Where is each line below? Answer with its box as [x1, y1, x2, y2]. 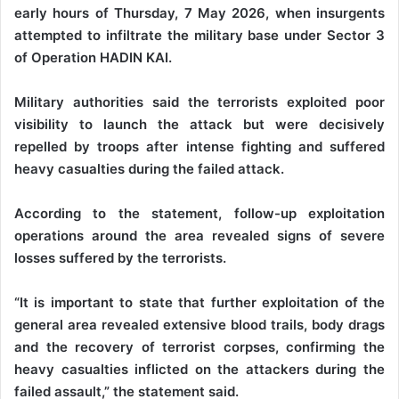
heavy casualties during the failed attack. [14, 160, 284, 178]
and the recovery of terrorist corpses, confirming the [14, 338, 385, 356]
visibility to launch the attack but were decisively [14, 116, 385, 134]
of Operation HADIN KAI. [14, 49, 172, 67]
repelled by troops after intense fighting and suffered [14, 138, 385, 156]
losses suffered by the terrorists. [14, 249, 226, 267]
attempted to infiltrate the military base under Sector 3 [14, 27, 385, 45]
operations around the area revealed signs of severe [14, 227, 385, 245]
